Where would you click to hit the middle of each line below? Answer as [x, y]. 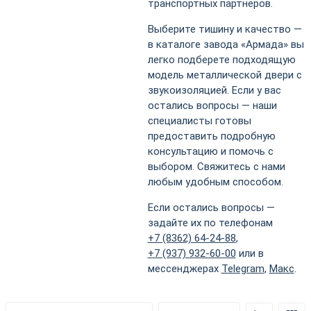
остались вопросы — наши [212, 105]
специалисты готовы [199, 120]
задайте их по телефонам [210, 222]
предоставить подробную [211, 136]
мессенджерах [184, 268]
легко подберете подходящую [221, 59]
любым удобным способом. [215, 182]
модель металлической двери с [225, 75]
